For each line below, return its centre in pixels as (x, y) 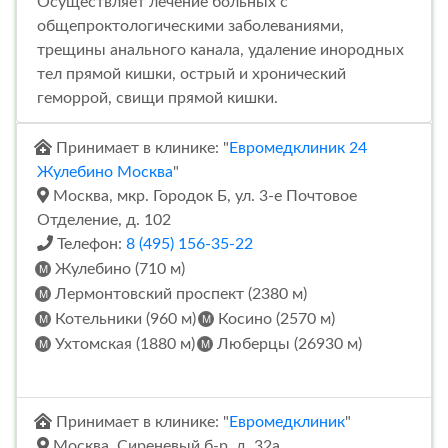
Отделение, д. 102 (104, 219)
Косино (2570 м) (274, 318)
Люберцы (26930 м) (287, 343)
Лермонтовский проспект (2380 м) (179, 293)
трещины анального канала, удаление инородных (220, 49)
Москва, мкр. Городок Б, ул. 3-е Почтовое (203, 195)
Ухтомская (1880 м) (123, 343)
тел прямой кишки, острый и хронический (191, 73)
